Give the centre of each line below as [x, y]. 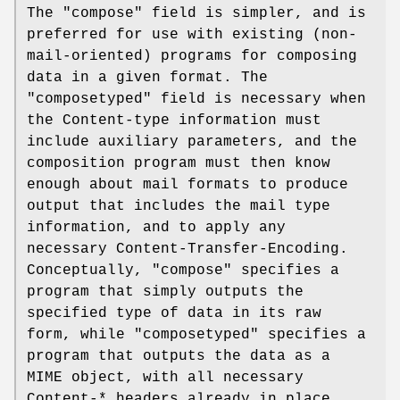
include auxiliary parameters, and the [192, 142]
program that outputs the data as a [179, 356]
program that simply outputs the [165, 292]
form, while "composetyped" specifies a [196, 334]
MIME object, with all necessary [165, 377]
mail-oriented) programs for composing [192, 56]
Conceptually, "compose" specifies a [183, 270]
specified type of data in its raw [174, 313]
